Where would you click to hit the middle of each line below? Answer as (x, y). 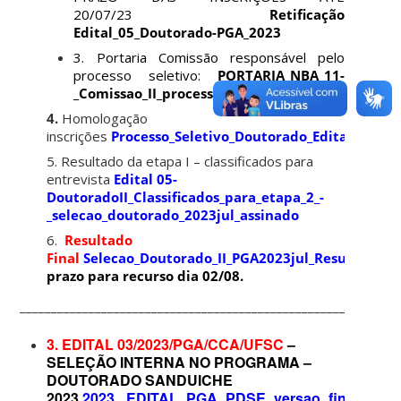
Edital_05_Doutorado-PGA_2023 (178, 32)
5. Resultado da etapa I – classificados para (180, 161)
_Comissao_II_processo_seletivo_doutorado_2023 (235, 93)
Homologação (103, 118)
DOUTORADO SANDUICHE (140, 380)
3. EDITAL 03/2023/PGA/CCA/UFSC (166, 344)
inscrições (79, 136)
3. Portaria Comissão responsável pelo (209, 57)
